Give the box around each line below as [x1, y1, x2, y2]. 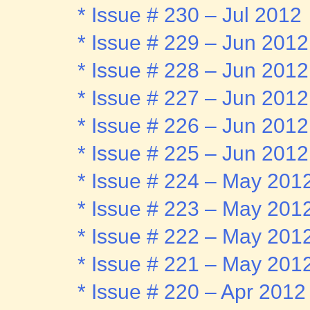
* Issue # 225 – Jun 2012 [77, 142, 309, 165]
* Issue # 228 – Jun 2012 [77, 59, 309, 82]
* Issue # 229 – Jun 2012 [77, 31, 309, 55]
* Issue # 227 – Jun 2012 [77, 86, 309, 110]
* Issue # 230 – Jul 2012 [77, 3, 302, 27]
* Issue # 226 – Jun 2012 [77, 114, 309, 138]
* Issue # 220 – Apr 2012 [77, 280, 306, 304]
